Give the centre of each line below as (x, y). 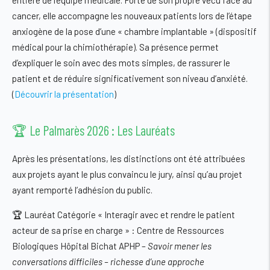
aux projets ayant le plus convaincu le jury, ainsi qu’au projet (127, 174)
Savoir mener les (180, 246)
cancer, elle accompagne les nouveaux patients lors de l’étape (132, 16)
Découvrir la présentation (64, 94)
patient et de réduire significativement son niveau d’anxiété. (130, 79)
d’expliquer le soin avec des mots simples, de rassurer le (121, 63)
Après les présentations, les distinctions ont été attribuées (129, 159)
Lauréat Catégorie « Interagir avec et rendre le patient (130, 215)
